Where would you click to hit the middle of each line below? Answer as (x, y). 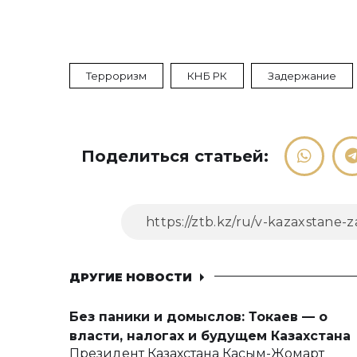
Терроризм (116, 76)
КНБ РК (207, 76)
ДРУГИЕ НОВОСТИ (131, 277)
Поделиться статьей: (175, 156)
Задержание (302, 76)
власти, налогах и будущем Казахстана (210, 336)
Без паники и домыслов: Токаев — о (198, 317)
